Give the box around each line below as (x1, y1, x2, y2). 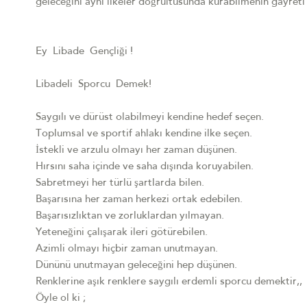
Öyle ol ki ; (36, 293, 86, 304)
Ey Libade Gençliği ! (36, 47, 133, 58)
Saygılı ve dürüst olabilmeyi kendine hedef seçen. (36, 112, 264, 123)
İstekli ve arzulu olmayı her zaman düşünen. (36, 145, 237, 156)
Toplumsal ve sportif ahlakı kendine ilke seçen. (36, 129, 252, 140)
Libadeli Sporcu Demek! (36, 79, 151, 90)
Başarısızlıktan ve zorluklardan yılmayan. (36, 211, 224, 222)
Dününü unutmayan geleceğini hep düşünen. (36, 260, 237, 271)
